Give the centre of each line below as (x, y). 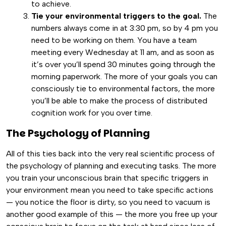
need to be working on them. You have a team (114, 40)
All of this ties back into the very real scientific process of (110, 154)
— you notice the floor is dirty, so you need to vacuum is (108, 202)
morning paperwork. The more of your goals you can (124, 76)
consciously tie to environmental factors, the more (123, 89)
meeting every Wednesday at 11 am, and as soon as (123, 52)
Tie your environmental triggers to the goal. (116, 16)
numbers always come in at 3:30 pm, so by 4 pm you (125, 28)
